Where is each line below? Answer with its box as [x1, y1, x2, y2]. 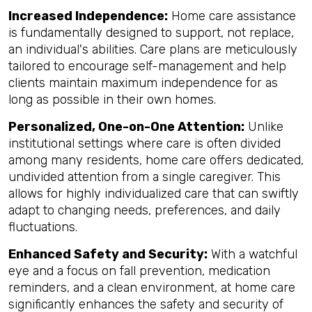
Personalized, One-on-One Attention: [8, 119, 244, 134]
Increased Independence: [8, 8, 168, 24]
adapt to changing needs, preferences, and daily [8, 203, 281, 218]
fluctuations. [8, 219, 77, 235]
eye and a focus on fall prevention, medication [8, 263, 270, 279]
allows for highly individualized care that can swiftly [8, 186, 299, 201]
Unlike [244, 119, 283, 134]
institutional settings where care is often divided [8, 136, 281, 151]
